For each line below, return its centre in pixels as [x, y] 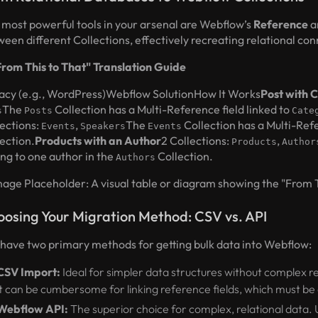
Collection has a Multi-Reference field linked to [172, 109]
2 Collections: [197, 141]
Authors [136, 157]
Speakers [103, 126]
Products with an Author [98, 141]
